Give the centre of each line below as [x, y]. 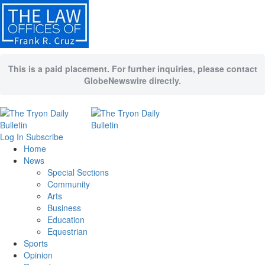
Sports [36, 243]
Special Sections [78, 172]
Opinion [38, 255]
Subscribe [45, 137]
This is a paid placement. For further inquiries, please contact [132, 69]
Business [64, 208]
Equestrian [67, 231]
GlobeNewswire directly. [132, 80]
